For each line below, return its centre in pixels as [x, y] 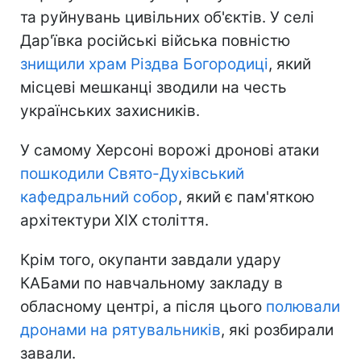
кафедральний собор [99, 197]
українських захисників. [110, 110]
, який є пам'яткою [246, 197]
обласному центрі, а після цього [143, 306]
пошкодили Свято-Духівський [132, 173]
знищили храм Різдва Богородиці [144, 64]
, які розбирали [277, 330]
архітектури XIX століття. [114, 220]
